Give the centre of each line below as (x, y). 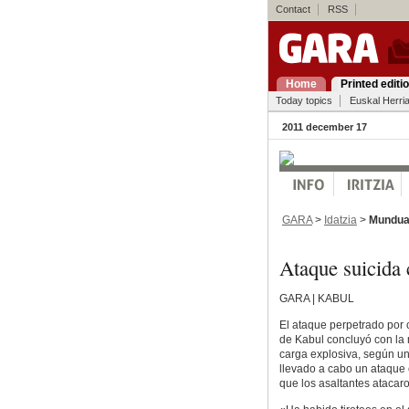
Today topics (304, 100)
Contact (293, 9)
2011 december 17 (324, 127)
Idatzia (340, 220)
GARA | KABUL (316, 299)
